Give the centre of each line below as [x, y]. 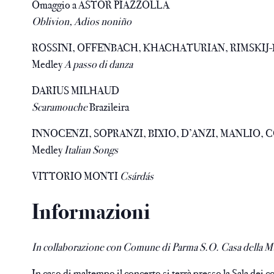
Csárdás [137, 176]
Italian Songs [91, 150]
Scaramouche [61, 107]
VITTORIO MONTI [76, 176]
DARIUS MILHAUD [76, 91]
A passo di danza [98, 64]
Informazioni [91, 212]
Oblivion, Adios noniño [82, 21]
